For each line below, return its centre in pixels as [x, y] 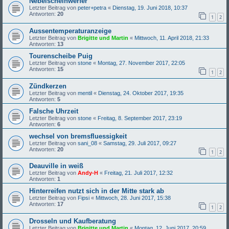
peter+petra [92, 8]
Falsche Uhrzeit [54, 111]
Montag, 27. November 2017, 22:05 [141, 63]
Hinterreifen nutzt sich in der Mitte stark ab [97, 191]
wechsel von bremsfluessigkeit [78, 136]
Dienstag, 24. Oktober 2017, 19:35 [141, 93]
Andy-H [88, 173]
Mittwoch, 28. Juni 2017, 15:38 [133, 198]
